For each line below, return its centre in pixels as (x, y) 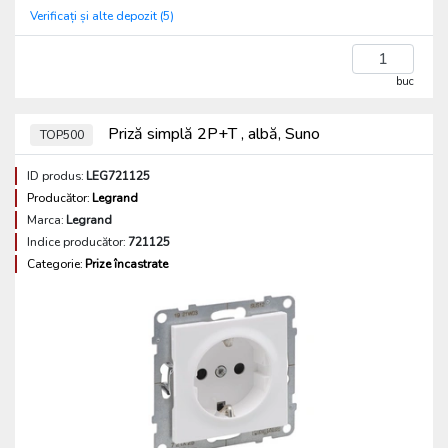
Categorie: (55, 264)
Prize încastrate (126, 264)
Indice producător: (76, 242)
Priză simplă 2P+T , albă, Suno (212, 134)
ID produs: (55, 176)
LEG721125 (118, 176)
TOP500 (61, 135)
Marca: (45, 220)
